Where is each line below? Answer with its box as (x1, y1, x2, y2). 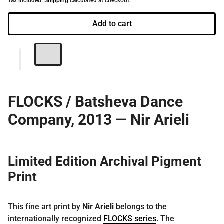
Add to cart (92, 18, 132, 28)
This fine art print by (8, 201, 82, 211)
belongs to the (114, 201, 167, 211)
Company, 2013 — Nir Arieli (8, 110, 189, 128)
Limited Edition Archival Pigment (8, 153, 201, 169)
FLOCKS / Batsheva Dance (8, 92, 183, 110)
